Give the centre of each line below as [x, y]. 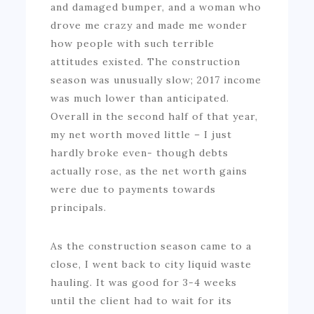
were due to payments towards [134, 189]
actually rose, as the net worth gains [149, 171]
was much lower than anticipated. [140, 98]
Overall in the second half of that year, [155, 116]
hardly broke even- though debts [140, 152]
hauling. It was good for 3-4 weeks [144, 282]
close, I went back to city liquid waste [151, 264]
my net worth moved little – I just [142, 134]
